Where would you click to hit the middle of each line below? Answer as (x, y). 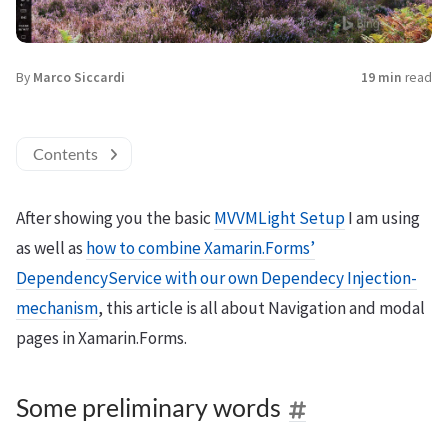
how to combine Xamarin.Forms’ (200, 247)
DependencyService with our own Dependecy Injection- (216, 277)
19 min (381, 77)
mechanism (57, 307)
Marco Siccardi (79, 77)
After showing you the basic (115, 217)
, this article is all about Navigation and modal (261, 307)
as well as (51, 247)
